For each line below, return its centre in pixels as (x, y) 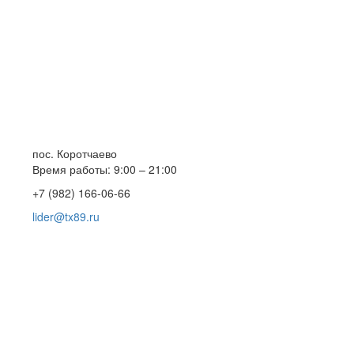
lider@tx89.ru (66, 217)
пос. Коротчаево (74, 153)
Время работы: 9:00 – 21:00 (104, 169)
